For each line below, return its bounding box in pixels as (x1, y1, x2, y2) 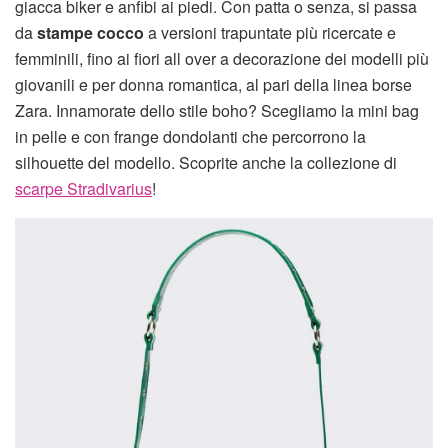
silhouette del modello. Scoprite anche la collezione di (15, 151, 397, 175)
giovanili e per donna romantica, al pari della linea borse (15, 73, 412, 97)
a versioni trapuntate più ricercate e (144, 21, 396, 45)
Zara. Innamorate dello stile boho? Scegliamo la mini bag (15, 99, 419, 123)
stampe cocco (37, 21, 144, 45)
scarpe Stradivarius (15, 177, 152, 201)
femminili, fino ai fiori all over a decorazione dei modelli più (15, 47, 429, 71)
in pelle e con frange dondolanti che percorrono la (15, 125, 366, 149)
